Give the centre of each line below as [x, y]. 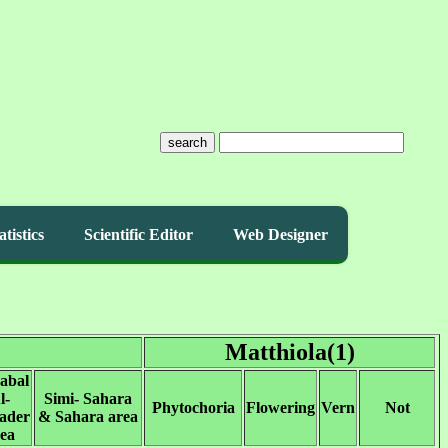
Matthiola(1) [289, 352]
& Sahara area [88, 416]
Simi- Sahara [88, 398]
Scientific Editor [138, 234]
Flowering [280, 407]
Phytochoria [193, 407]
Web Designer [280, 234]
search [187, 142]
